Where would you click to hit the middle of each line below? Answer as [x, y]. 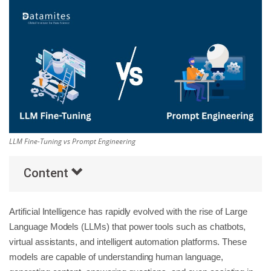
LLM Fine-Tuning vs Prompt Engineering [72, 141]
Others [25, 27]
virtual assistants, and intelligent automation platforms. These [128, 241]
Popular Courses [48, 58]
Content [47, 173]
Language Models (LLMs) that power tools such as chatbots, [128, 226]
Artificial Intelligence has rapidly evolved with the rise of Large [129, 211]
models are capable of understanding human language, [116, 256]
